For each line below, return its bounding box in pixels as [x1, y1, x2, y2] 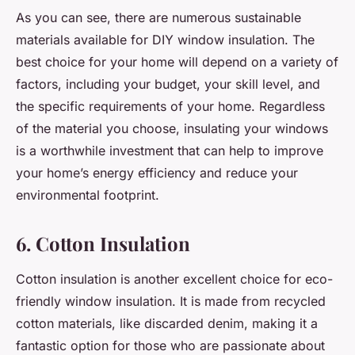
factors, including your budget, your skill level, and [16, 76, 320, 93]
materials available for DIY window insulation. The [16, 32, 315, 48]
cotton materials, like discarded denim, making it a [16, 315, 318, 332]
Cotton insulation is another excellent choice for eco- [16, 271, 333, 288]
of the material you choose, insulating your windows [16, 120, 328, 137]
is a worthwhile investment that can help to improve [16, 143, 323, 159]
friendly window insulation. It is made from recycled [16, 293, 326, 310]
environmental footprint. [16, 187, 159, 204]
